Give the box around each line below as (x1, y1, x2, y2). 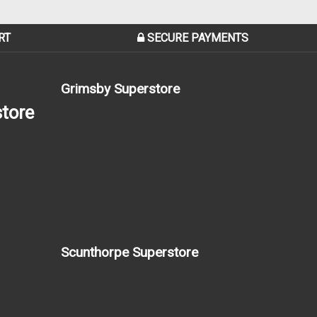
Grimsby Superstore (61, 80, 180, 97)
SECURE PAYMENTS (144, 30, 248, 45)
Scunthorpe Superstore (61, 243, 198, 260)
